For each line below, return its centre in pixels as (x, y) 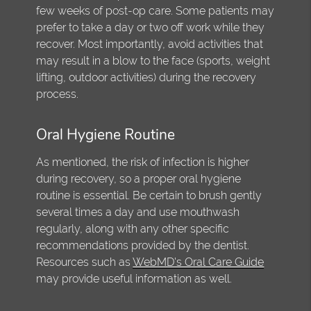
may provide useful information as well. (134, 278)
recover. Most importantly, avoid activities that (150, 44)
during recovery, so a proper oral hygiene (139, 178)
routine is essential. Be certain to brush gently (149, 195)
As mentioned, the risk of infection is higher (143, 162)
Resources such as (85, 262)
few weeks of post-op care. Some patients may (155, 10)
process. (58, 94)
